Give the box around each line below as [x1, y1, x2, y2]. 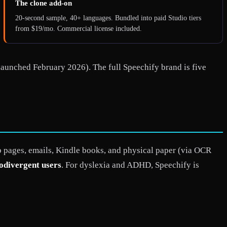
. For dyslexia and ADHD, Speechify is [61, 160, 199, 170]
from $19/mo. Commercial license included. [15, 24, 142, 32]
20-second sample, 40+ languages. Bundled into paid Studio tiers [15, 14, 201, 22]
